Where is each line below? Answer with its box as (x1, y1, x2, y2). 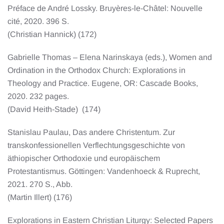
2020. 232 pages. (7, 91, 73, 100)
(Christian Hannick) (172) (7, 29, 96, 38)
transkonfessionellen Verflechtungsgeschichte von (7, 140, 185, 149)
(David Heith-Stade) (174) (7, 104, 100, 113)
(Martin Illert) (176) (7, 192, 72, 201)
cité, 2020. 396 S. (7, 16, 73, 25)
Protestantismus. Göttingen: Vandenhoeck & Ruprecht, (7, 166, 200, 175)
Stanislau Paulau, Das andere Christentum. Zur (7, 127, 175, 136)
